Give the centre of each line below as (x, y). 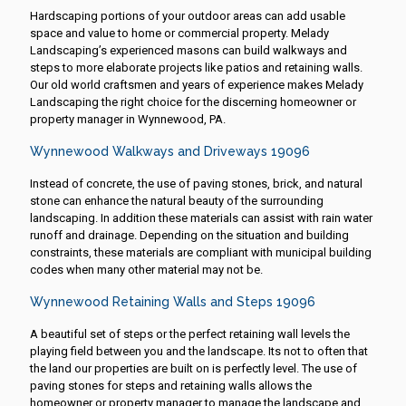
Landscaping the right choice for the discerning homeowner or (193, 101)
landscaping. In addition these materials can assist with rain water (201, 217)
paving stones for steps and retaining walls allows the (171, 385)
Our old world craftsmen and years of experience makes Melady (197, 84)
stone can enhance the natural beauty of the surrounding (177, 200)
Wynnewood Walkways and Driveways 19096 (170, 151)
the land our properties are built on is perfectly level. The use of (193, 368)
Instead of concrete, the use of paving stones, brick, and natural (196, 183)
